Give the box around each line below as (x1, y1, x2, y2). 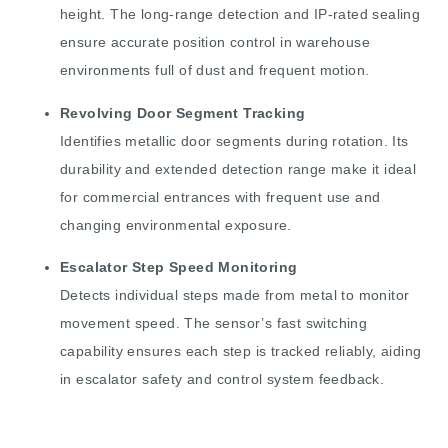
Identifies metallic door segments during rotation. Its (60, 132, 409, 149)
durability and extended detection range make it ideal (60, 160, 417, 177)
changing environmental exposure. (60, 216, 292, 233)
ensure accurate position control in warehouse (60, 34, 370, 51)
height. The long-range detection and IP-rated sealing (60, 6, 421, 23)
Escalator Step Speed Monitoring (60, 258, 298, 275)
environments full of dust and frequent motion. (60, 62, 370, 79)
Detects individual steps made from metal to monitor (60, 286, 410, 303)
